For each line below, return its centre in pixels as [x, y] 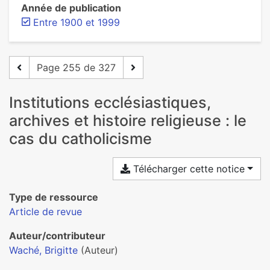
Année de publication [71, 8]
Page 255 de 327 [76, 67]
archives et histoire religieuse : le [128, 121]
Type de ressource [54, 197]
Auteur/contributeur [57, 236]
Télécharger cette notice [188, 169]
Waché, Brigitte [43, 250]
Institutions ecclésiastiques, [110, 102]
